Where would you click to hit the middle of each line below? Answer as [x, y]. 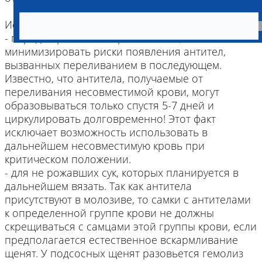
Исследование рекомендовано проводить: [112, 25]
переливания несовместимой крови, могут [112, 92]
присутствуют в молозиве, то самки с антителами [128, 199]
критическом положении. [68, 159]
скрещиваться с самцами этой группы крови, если [131, 226]
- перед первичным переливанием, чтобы [110, 38]
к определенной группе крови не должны [109, 213]
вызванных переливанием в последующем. [113, 65]
